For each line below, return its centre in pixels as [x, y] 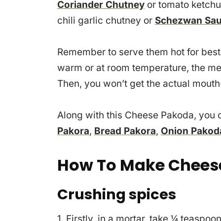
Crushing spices [117, 195]
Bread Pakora [125, 131]
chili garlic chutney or [106, 21]
